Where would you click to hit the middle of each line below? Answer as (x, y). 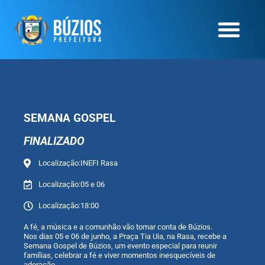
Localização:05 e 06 (72, 184)
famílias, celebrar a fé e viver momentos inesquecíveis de (119, 255)
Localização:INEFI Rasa (78, 163)
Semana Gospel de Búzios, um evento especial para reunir (120, 246)
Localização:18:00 (69, 206)
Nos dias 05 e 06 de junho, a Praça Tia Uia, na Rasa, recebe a (125, 236)
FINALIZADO (54, 141)
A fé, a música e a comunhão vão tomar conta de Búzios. (118, 227)
